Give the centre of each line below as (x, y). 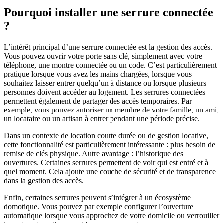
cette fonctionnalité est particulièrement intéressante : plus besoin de (110, 144)
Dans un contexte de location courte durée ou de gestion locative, (106, 135)
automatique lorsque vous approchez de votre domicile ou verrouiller (111, 215)
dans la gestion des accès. (44, 180)
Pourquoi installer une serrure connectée (109, 12)
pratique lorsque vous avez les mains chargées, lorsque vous (98, 74)
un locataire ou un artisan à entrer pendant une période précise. (102, 118)
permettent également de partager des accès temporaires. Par (98, 101)
